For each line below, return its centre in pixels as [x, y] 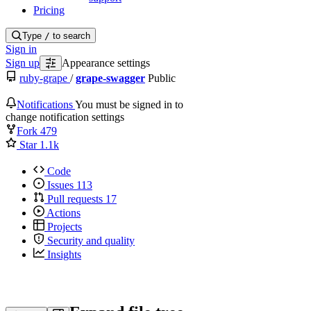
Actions [64, 212]
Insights [64, 254]
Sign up [23, 62]
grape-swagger [110, 78]
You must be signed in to [129, 104]
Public [162, 78]
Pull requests [75, 199]
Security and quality [91, 240]
